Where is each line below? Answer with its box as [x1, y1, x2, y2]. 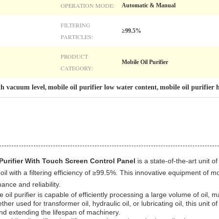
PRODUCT [61, 52, 88, 60]
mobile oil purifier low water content [48, 84, 157, 91]
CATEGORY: [61, 64, 93, 72]
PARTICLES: [61, 33, 93, 41]
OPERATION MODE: [61, 1, 114, 9]
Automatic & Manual [122, 2, 175, 9]
